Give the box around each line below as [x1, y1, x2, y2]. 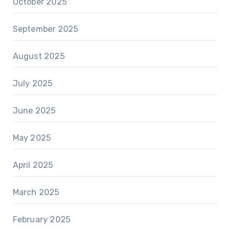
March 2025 [12, 187, 60, 197]
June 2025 [12, 105, 56, 116]
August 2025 [12, 51, 65, 61]
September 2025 [12, 24, 79, 34]
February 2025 [12, 214, 71, 224]
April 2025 [12, 160, 53, 170]
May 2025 [12, 132, 51, 143]
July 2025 [12, 78, 53, 88]
